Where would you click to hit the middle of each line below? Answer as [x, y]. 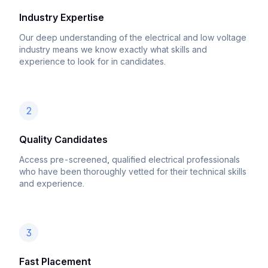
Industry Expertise [62, 17]
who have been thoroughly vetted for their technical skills [133, 171]
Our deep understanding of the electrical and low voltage [133, 37]
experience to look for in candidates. [92, 61]
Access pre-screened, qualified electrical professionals [130, 159]
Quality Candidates [63, 139]
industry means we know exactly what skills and [113, 49]
